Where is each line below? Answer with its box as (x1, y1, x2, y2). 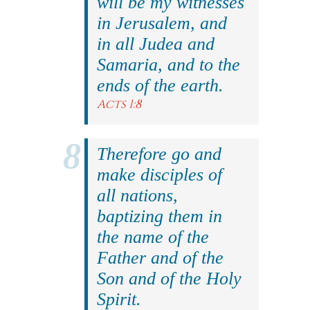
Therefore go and (97, 144, 221, 164)
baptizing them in (97, 206, 222, 226)
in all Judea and (97, 34, 215, 54)
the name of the (97, 227, 209, 247)
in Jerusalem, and (97, 13, 227, 33)
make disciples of (97, 165, 222, 185)
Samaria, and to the (97, 55, 240, 75)
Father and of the (97, 248, 224, 268)
